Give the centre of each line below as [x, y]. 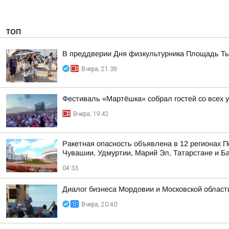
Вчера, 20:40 [99, 204]
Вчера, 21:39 [99, 69]
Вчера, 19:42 [91, 114]
